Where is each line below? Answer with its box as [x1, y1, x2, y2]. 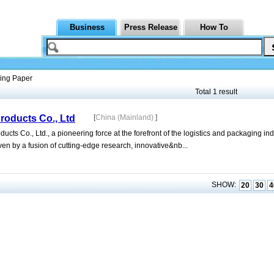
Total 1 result [195, 87, 237, 96]
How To [200, 23, 228, 32]
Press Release [124, 23, 177, 32]
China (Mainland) [95, 113, 155, 122]
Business [69, 23, 105, 32]
